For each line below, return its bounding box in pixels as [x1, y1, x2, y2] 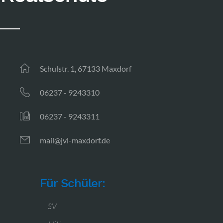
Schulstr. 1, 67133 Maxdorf [40, 64, 131, 73]
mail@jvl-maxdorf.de [40, 135, 110, 145]
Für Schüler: [40, 176, 105, 190]
